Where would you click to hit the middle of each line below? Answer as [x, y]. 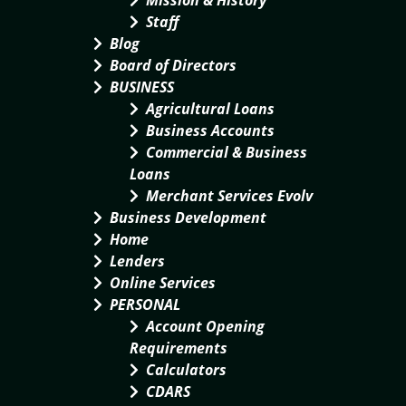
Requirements [179, 348]
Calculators [186, 370]
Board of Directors [173, 65]
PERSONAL [145, 304]
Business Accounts [210, 130]
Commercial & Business [227, 152]
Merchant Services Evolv [229, 196]
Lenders [137, 261]
